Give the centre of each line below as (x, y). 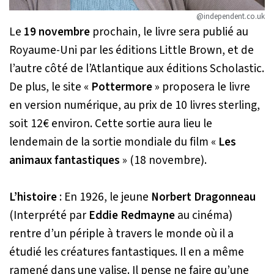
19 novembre (57, 32)
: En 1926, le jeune (104, 197)
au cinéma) (204, 216)
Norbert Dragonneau (203, 197)
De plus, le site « (50, 87)
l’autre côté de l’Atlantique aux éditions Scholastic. (137, 69)
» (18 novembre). (163, 161)
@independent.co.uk (231, 17)
